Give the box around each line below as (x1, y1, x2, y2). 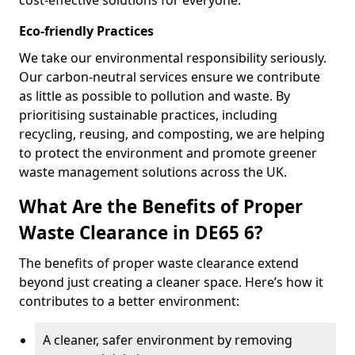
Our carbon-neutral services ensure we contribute (19, 68, 320, 86)
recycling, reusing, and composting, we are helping (19, 125, 325, 143)
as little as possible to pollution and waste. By (19, 87, 290, 105)
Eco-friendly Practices (19, 22, 154, 40)
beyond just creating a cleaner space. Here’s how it (19, 273, 323, 291)
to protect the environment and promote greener (19, 144, 317, 162)
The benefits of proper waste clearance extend (19, 254, 299, 272)
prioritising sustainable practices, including (19, 106, 277, 124)
